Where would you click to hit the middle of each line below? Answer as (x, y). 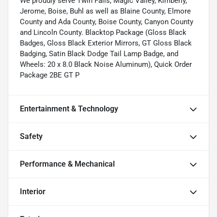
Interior (33, 192)
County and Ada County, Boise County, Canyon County (107, 22)
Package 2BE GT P (50, 75)
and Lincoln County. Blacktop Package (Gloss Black (103, 33)
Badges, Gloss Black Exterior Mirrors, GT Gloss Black (106, 43)
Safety (31, 137)
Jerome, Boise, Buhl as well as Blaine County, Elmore (105, 11)
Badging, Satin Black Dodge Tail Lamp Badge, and (99, 54)
